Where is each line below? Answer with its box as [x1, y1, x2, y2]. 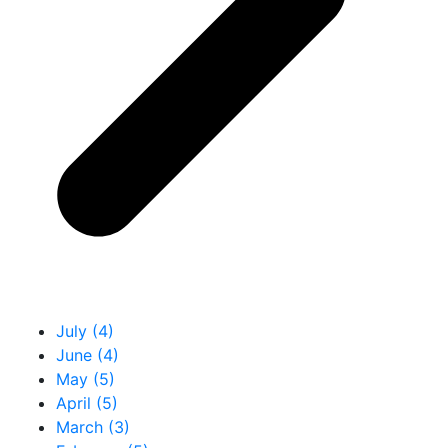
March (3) [56, 416, 130, 437]
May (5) [56, 368, 115, 389]
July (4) [56, 320, 114, 341]
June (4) [56, 344, 119, 365]
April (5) [56, 392, 118, 413]
